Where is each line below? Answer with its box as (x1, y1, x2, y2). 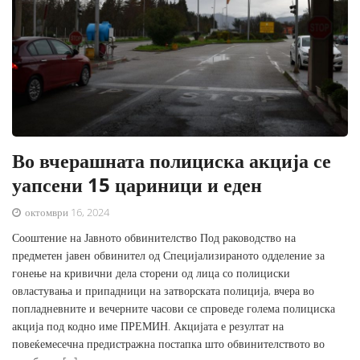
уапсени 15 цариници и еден (12, 171, 262, 198)
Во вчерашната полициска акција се (12, 147, 331, 174)
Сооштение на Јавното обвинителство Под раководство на (12, 230, 296, 246)
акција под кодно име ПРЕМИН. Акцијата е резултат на (12, 318, 284, 334)
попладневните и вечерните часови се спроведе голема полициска (12, 301, 335, 317)
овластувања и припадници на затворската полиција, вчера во (12, 283, 314, 299)
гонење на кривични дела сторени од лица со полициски (12, 265, 290, 281)
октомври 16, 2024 (22, 205, 109, 220)
